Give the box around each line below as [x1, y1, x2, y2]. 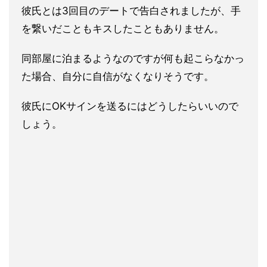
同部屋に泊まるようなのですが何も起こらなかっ [21, 52, 244, 64]
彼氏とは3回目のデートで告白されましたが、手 [21, 5, 241, 17]
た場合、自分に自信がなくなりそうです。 [21, 70, 214, 82]
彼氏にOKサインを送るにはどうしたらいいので [21, 100, 238, 112]
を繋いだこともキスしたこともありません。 [21, 23, 224, 35]
